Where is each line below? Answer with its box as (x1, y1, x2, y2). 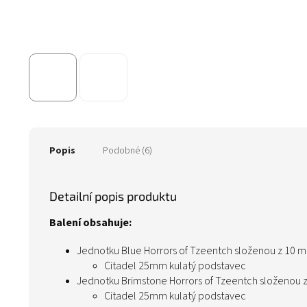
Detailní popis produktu (49, 188, 177, 204)
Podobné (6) (103, 144, 152, 158)
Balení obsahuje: (49, 215, 132, 231)
